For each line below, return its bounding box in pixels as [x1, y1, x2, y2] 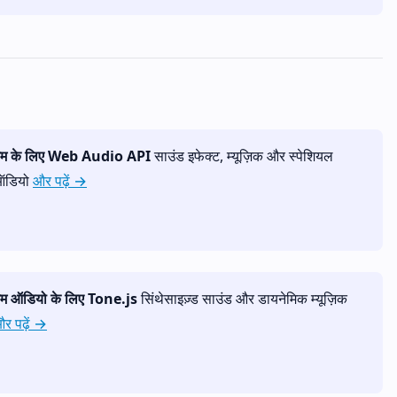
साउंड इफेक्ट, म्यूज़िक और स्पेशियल [151, 145, 333, 166]
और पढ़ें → [33, 170, 87, 191]
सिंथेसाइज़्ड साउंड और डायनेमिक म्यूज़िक [137, 288, 347, 308]
